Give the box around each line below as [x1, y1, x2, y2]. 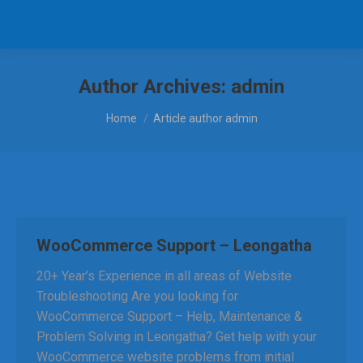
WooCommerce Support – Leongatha [36, 236, 312, 255]
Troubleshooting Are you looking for [36, 288, 238, 304]
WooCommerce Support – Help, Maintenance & [36, 309, 302, 324]
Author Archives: [79, 75, 231, 98]
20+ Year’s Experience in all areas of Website [36, 268, 292, 284]
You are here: [105, 103, 178, 118]
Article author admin [152, 112, 258, 125]
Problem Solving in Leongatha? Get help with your [36, 329, 317, 344]
